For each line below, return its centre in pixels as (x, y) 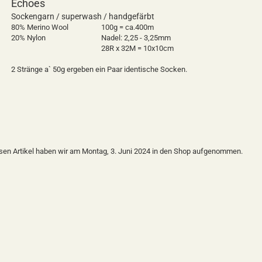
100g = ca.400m (127, 27)
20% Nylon (28, 38)
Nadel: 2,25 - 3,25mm (136, 38)
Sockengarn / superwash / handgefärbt (83, 16)
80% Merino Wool (40, 27)
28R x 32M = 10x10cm (137, 48)
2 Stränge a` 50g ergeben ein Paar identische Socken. (99, 69)
